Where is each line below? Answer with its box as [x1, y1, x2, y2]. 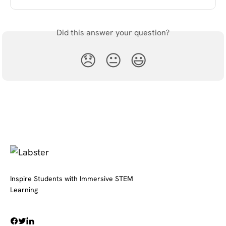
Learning [10, 185, 38, 194]
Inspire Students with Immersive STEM [10, 174, 133, 183]
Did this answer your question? [56, 27, 169, 38]
